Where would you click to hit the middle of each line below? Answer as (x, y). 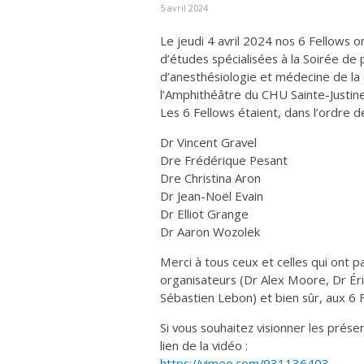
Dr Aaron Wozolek (210, 232)
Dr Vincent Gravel (208, 143)
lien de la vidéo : (204, 346)
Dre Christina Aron (210, 178)
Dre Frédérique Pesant (224, 160)
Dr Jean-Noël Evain (212, 196)
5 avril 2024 (184, 8)
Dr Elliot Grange (204, 214)
